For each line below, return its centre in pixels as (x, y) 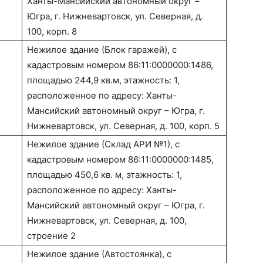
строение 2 (51, 236)
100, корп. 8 (52, 32)
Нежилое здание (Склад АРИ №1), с (103, 144)
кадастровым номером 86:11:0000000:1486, (120, 65)
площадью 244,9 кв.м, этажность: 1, (103, 80)
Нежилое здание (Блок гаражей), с (102, 50)
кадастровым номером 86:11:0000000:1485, (120, 160)
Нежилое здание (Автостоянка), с (99, 254)
